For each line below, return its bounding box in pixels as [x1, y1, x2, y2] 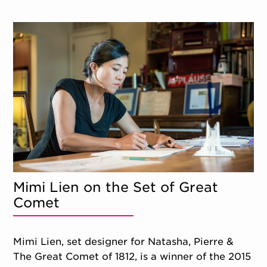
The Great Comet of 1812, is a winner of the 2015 [13, 250, 252, 262]
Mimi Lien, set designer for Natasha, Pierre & [13, 235, 234, 247]
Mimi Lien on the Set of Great [13, 178, 219, 195]
